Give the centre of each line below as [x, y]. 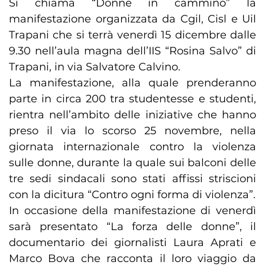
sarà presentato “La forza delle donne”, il [132, 227]
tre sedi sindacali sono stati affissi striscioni [132, 179]
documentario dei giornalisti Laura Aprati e [132, 243]
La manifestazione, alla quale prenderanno [132, 83]
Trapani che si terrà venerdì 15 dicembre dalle [132, 35]
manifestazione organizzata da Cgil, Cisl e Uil [132, 19]
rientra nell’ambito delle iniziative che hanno [132, 115]
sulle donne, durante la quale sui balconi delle [132, 163]
